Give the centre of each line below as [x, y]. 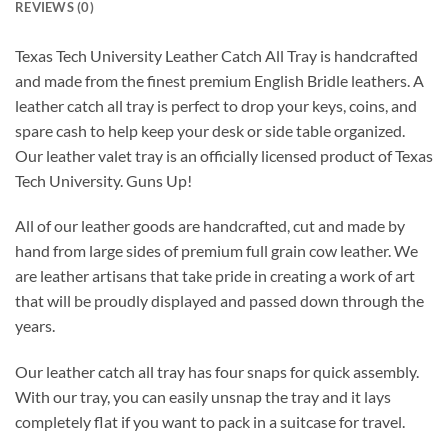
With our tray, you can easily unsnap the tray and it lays [203, 397]
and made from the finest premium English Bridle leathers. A [219, 80]
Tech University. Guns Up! [103, 180]
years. [35, 326]
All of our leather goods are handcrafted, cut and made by [210, 226]
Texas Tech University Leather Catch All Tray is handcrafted [216, 55]
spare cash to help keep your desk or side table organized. [210, 130]
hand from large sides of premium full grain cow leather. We [216, 251]
